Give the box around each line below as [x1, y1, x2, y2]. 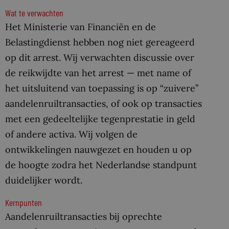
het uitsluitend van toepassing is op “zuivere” [5, 82, 198, 94]
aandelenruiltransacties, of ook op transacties [5, 97, 202, 109]
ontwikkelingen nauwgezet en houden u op [5, 143, 192, 155]
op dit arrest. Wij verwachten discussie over [5, 51, 194, 63]
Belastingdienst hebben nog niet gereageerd [5, 36, 195, 48]
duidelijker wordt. [5, 174, 82, 186]
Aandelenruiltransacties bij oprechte [5, 210, 162, 222]
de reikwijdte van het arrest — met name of [5, 66, 191, 79]
